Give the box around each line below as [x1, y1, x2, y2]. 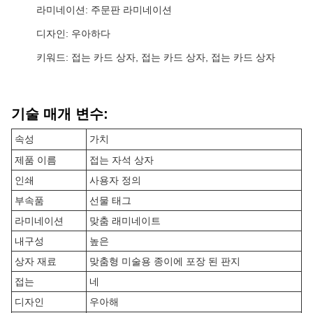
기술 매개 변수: [11, 106, 108, 122]
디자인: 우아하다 [36, 28, 110, 39]
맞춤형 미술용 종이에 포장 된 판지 [89, 256, 240, 267]
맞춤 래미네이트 [89, 215, 161, 226]
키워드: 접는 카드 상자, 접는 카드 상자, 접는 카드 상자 [36, 52, 275, 63]
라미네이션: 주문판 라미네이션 [36, 4, 172, 15]
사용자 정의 [89, 175, 141, 186]
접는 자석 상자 [89, 154, 154, 166]
